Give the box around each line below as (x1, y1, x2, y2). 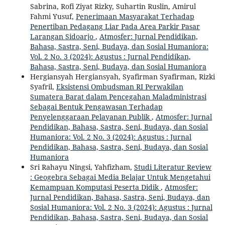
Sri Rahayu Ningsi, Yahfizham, (30, 162, 134, 172)
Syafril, (30, 81, 56, 91)
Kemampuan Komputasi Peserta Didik (30, 182, 161, 192)
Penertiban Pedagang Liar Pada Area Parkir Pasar (30, 21, 200, 31)
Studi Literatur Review (134, 162, 211, 172)
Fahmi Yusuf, (30, 11, 76, 21)
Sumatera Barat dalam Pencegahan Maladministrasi (30, 91, 206, 101)
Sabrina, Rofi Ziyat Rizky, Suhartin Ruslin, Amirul (30, 1, 196, 11)
